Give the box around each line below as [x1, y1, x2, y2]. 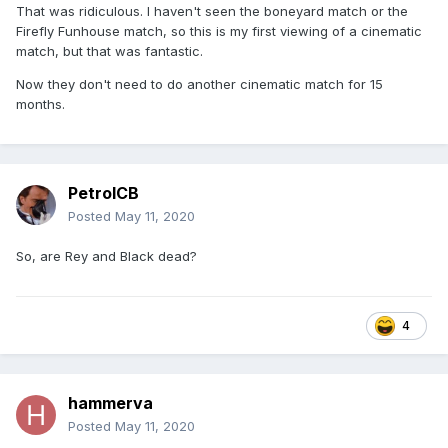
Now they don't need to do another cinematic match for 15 [16, 76, 383, 93]
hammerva [68, 393, 153, 414]
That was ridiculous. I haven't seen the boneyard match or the [16, 3, 408, 20]
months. [16, 96, 65, 113]
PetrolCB [68, 183, 139, 204]
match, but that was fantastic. [16, 43, 203, 60]
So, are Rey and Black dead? [16, 248, 197, 265]
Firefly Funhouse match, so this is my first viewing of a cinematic [16, 23, 422, 40]
